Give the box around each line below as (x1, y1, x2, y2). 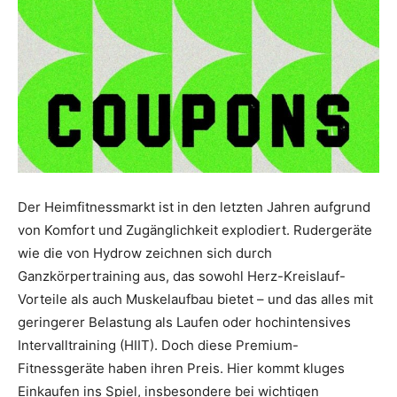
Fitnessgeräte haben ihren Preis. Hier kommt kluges (18, 360, 345, 378)
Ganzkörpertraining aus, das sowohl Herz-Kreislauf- (18, 268, 346, 285)
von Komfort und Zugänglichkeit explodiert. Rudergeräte (18, 222, 372, 239)
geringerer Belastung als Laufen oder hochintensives (18, 314, 351, 331)
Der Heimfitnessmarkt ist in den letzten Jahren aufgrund (18, 198, 370, 216)
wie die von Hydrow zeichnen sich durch (18, 245, 272, 262)
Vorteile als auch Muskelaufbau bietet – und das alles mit (18, 291, 373, 308)
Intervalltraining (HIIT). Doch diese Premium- (18, 337, 299, 354)
